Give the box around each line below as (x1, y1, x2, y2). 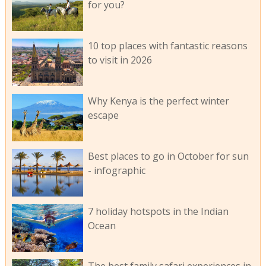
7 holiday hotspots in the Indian (87, 204, 229, 218)
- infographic (87, 163, 145, 177)
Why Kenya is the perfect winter (87, 94, 229, 107)
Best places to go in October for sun (87, 149, 249, 163)
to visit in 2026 (87, 53, 152, 67)
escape (87, 108, 119, 122)
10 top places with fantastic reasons (87, 39, 248, 53)
